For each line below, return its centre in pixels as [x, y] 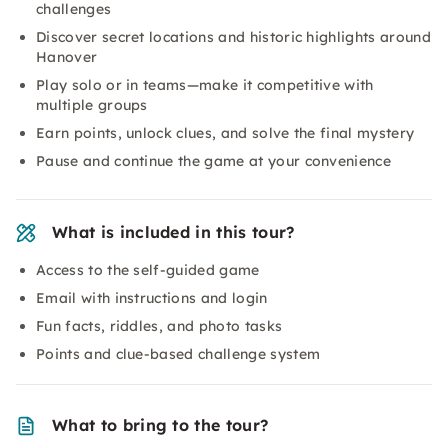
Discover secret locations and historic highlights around [233, 37]
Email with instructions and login [152, 298]
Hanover [67, 57]
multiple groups [92, 105]
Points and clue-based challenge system [178, 354]
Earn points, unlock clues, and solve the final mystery [225, 133]
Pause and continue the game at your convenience [214, 161]
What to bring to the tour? [160, 425]
